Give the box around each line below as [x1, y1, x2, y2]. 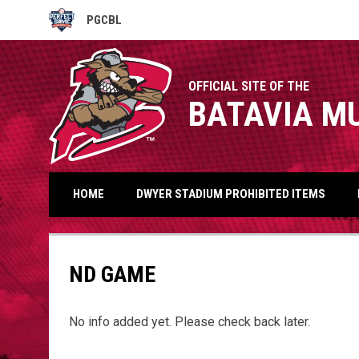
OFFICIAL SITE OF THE [188, 79, 309, 94]
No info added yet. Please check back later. [68, 313, 310, 329]
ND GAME [68, 260, 155, 288]
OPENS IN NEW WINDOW [47, 18, 167, 34]
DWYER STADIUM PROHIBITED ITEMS [135, 187, 325, 202]
